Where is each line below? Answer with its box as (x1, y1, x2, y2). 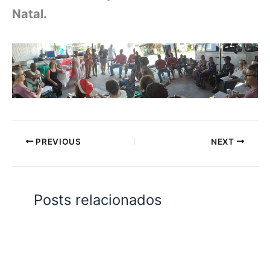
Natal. (12, 6, 47, 21)
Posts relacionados (34, 191, 162, 209)
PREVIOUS (33, 136, 81, 146)
